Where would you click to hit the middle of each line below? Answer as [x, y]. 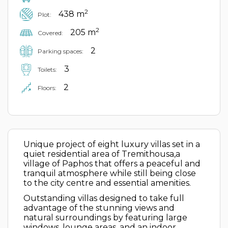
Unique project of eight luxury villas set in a [112, 144]
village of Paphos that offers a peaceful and [112, 164]
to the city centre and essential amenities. [107, 183]
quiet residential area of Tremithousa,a [102, 154]
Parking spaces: [61, 51]
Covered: [50, 33]
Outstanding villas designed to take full [104, 198]
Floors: [47, 88]
